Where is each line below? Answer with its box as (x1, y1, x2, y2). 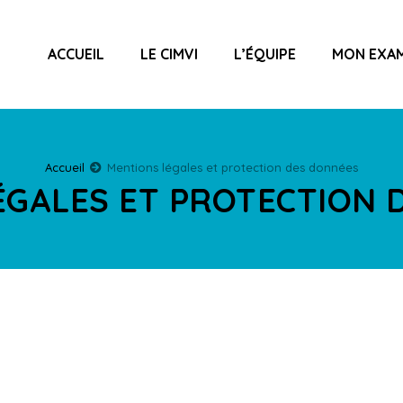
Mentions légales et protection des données (106, 160, 358, 175)
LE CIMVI (139, 45, 198, 63)
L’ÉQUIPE (233, 45, 296, 63)
